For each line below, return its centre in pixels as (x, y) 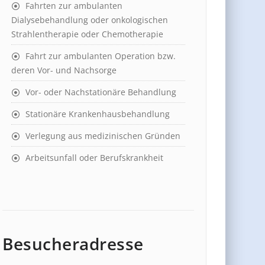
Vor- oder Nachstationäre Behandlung (101, 92)
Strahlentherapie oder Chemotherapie (87, 34)
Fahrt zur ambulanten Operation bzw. (101, 56)
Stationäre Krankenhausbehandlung (98, 114)
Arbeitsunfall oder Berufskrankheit (94, 158)
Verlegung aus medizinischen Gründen (103, 136)
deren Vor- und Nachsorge (64, 70)
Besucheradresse (73, 244)
